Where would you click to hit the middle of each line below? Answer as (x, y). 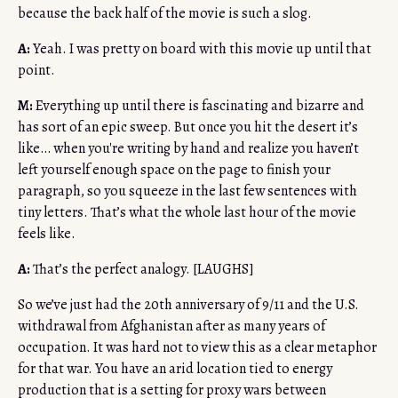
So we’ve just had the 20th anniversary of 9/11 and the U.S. (188, 305)
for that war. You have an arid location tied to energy (175, 369)
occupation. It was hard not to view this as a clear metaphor (197, 348)
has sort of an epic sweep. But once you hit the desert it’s (188, 127)
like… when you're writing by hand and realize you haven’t (188, 149)
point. (36, 71)
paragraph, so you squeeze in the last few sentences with (187, 191)
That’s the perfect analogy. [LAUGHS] (142, 270)
